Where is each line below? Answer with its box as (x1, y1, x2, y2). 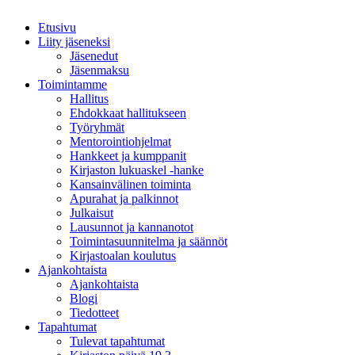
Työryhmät (70, 120, 124, 135)
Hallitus (70, 92, 109, 106)
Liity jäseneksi (38, 35, 110, 49)
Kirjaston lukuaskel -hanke (70, 163, 204, 177)
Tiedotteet (70, 306, 119, 320)
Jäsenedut (70, 49, 118, 63)
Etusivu (38, 21, 76, 35)
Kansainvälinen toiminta (70, 177, 191, 192)
